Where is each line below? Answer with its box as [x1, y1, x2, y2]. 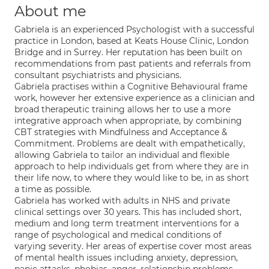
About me [14, 2, 86, 20]
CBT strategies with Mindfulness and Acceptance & [14, 127, 227, 138]
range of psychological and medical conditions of [14, 229, 222, 240]
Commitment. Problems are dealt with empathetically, [14, 138, 245, 149]
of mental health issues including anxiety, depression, [14, 252, 238, 263]
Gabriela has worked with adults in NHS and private [14, 195, 230, 206]
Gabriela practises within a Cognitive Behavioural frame [14, 81, 247, 92]
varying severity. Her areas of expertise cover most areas [14, 241, 252, 252]
